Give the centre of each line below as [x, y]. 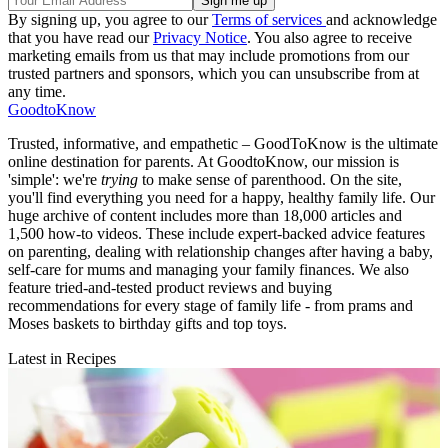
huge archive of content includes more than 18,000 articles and [205, 216]
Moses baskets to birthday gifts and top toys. [147, 324]
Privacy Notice [200, 38]
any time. [37, 92]
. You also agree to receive [329, 38]
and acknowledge [381, 20]
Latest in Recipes [62, 359]
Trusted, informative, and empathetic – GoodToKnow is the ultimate [223, 144]
